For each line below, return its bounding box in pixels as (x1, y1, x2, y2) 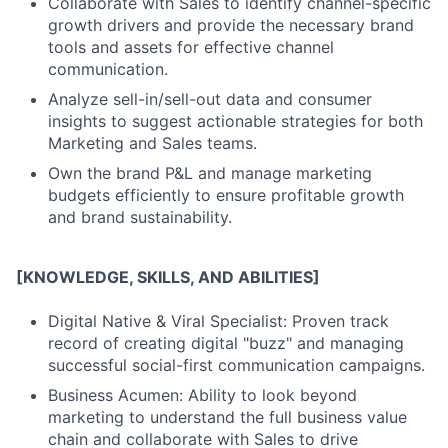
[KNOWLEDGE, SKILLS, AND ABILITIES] (16, 267, 320, 287)
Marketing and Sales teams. (48, 133, 257, 153)
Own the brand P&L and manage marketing (48, 163, 372, 183)
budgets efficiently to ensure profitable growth (48, 185, 404, 205)
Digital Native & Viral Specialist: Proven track (48, 311, 389, 331)
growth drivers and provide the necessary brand (48, 15, 414, 35)
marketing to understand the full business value (48, 407, 407, 427)
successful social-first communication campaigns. (48, 355, 425, 375)
